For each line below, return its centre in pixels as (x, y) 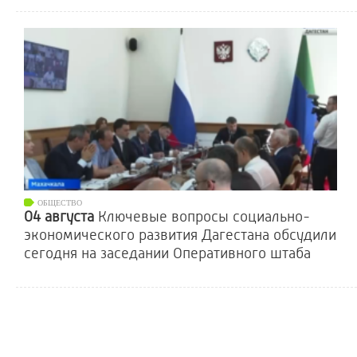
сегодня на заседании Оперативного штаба (167, 253)
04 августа (61, 217)
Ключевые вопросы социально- (204, 217)
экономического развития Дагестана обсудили (180, 235)
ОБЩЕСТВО (60, 203)
